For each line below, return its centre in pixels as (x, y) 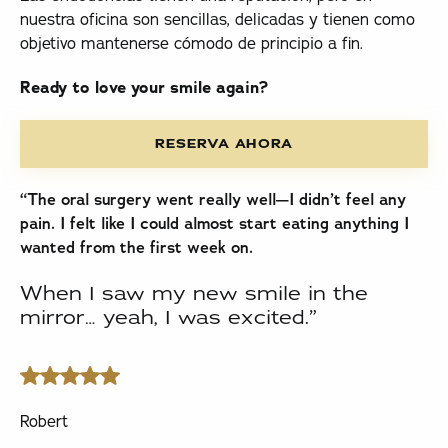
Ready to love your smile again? (143, 87)
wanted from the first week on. (136, 248)
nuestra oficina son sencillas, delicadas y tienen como (217, 19)
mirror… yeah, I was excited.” (168, 316)
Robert (43, 421)
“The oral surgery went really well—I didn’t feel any (212, 200)
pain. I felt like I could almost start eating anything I (214, 224)
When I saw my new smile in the (193, 292)
